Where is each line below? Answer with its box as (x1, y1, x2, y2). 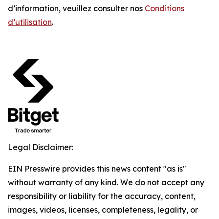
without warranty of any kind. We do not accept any (8, 177, 204, 187)
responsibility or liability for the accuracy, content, (8, 191, 196, 201)
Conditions (145, 3, 184, 13)
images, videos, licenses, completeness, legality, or (8, 205, 198, 215)
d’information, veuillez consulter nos (8, 3, 145, 13)
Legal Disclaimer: (8, 142, 73, 152)
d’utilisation (8, 17, 52, 27)
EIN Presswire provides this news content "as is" (8, 164, 186, 174)
